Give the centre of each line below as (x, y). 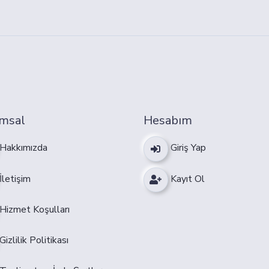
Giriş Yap (187, 148)
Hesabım (168, 121)
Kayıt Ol (187, 179)
